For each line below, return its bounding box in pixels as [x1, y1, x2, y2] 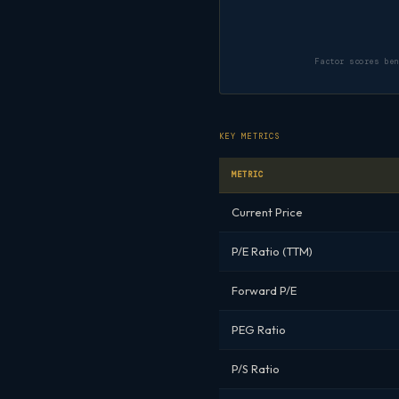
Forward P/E [232, 282, 297, 297]
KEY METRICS [219, 130, 281, 142]
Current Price [232, 204, 303, 219]
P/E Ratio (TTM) [232, 243, 313, 258]
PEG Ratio [232, 322, 286, 337]
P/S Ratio [232, 361, 280, 376]
